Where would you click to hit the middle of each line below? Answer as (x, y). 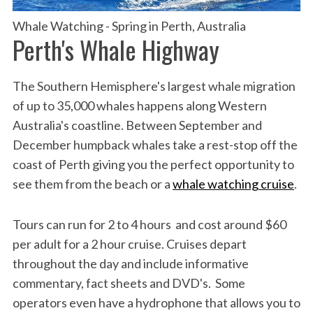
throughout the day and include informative (130, 263)
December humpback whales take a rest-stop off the (155, 144)
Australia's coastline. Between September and (137, 125)
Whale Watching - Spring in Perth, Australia (129, 26)
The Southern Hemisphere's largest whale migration (154, 86)
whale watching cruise (233, 183)
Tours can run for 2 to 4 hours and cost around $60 (149, 224)
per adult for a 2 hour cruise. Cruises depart (129, 243)
